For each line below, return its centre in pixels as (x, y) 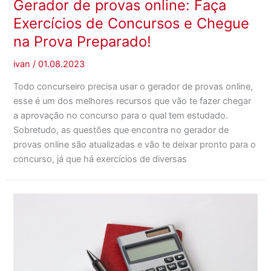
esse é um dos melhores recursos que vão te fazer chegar (132, 101)
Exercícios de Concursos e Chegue (132, 24)
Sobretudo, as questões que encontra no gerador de (121, 130)
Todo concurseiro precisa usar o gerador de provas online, (133, 87)
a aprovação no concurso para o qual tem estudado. (121, 116)
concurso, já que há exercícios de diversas (100, 159)
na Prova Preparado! (83, 42)
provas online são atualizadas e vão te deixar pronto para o (135, 145)
